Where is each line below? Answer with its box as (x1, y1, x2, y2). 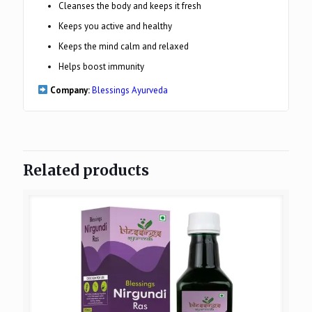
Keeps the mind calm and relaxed (58, 40, 189, 52)
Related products (23, 161, 149, 180)
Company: (47, 84, 92, 96)
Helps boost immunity (58, 61, 144, 72)
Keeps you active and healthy (58, 20, 172, 32)
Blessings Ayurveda (91, 84, 170, 96)
